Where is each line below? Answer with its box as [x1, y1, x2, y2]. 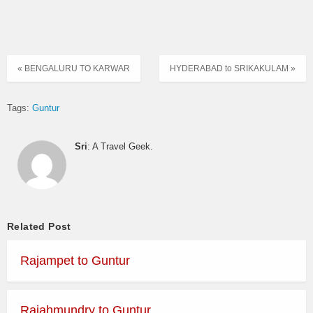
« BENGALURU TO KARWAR [17, 64, 130, 74]
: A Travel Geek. [87, 141, 153, 152]
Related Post [7, 220, 71, 232]
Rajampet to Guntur [20, 253, 130, 268]
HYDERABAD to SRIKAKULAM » [170, 64, 296, 74]
